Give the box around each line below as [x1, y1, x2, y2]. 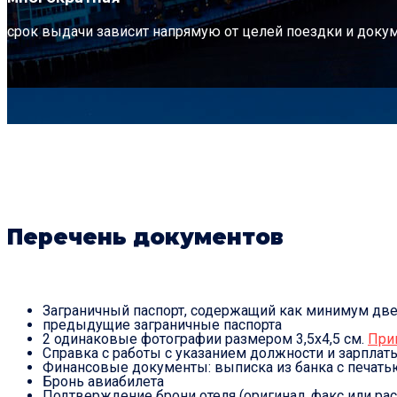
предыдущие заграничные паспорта [43, 316, 282, 334]
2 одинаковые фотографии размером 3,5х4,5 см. [43, 331, 368, 348]
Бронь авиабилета [43, 373, 164, 391]
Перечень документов [7, 223, 284, 250]
